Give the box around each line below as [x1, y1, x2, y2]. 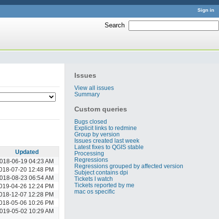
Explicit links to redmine [74, 124, 137, 131]
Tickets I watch [74, 175, 113, 182]
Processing [74, 150, 105, 156]
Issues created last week [74, 137, 140, 144]
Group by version [74, 131, 120, 137]
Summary [74, 90, 100, 97]
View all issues [74, 84, 114, 91]
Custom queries [74, 105, 128, 113]
